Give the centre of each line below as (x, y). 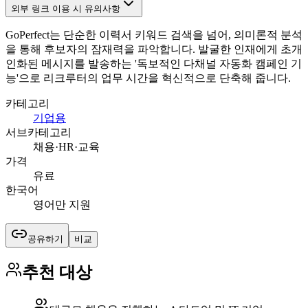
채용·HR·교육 (66, 146)
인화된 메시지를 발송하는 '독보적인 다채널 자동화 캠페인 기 (154, 63)
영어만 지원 (62, 204)
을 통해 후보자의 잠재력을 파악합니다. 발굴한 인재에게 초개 (154, 49)
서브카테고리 (38, 132)
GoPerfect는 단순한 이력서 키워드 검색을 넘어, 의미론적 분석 (154, 34)
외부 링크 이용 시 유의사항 (66, 8)
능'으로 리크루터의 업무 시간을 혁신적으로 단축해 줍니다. (148, 78)
